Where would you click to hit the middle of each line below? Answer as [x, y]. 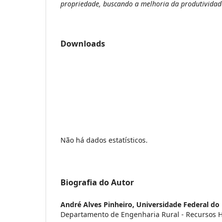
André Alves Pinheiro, [98, 204]
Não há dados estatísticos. [104, 140]
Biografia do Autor [97, 182]
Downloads [83, 43]
